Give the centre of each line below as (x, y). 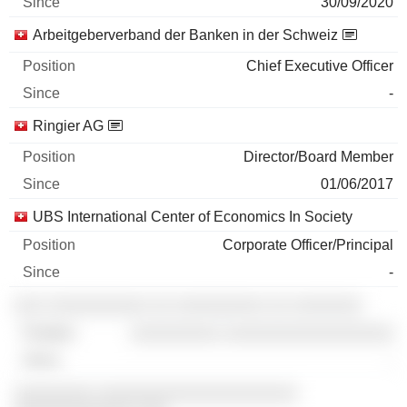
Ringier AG (68, 126)
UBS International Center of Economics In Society (193, 217)
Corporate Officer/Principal (308, 245)
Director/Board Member (318, 157)
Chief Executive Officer (320, 66)
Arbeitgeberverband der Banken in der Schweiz (185, 35)
